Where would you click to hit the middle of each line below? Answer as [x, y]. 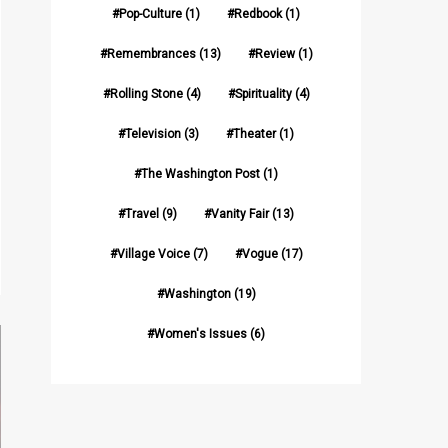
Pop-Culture [150, 14]
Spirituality [263, 94]
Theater [254, 134]
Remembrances [151, 54]
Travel [142, 214]
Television [153, 134]
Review [274, 54]
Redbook [258, 14]
